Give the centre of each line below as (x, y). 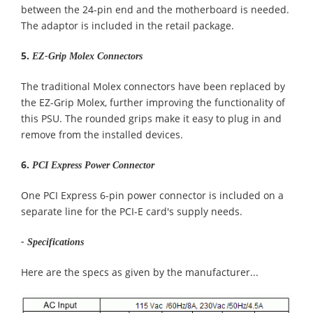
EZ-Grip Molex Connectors (87, 56)
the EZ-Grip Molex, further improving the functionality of (153, 102)
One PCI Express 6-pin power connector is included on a (152, 195)
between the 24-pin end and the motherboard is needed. (155, 9)
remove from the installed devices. (102, 134)
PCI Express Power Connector (93, 165)
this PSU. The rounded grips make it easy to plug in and (151, 118)
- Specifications (52, 242)
